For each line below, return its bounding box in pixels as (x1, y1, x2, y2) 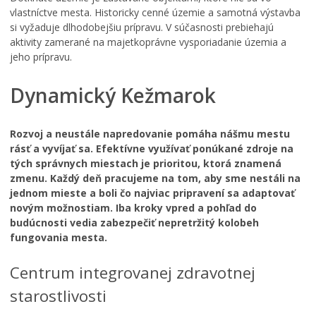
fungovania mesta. (10, 231, 107, 245)
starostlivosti (10, 284, 107, 307)
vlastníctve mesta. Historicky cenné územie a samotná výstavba (10, 5, 300, 19)
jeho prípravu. (10, 49, 72, 63)
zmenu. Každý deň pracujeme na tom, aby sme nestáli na (10, 171, 300, 186)
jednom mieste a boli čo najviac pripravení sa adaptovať (10, 186, 295, 200)
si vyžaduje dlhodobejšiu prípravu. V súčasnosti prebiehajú (10, 20, 274, 34)
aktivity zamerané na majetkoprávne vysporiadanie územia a (10, 35, 286, 49)
